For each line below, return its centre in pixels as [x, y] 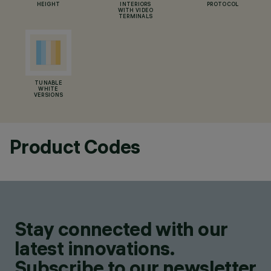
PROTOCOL [223, 5]
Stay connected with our [121, 229]
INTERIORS [135, 5]
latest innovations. [95, 248]
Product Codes [75, 147]
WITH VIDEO [135, 11]
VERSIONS [48, 96]
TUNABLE [48, 83]
